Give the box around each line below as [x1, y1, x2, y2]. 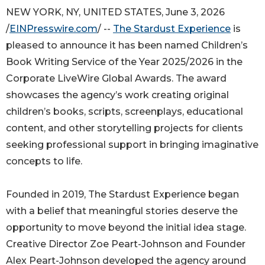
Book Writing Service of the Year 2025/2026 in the [6, 56, 243, 67]
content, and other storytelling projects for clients [6, 122, 243, 134]
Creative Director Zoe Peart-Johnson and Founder [6, 238, 245, 250]
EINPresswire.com [9, 22, 98, 34]
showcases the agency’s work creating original [6, 89, 229, 101]
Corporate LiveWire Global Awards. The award [6, 72, 227, 84]
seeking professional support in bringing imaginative [6, 138, 258, 150]
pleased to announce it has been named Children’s [6, 39, 248, 51]
